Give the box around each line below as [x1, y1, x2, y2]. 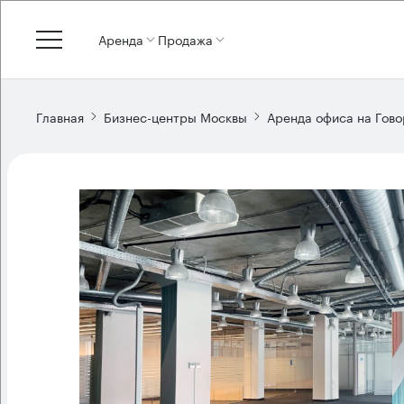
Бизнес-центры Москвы [104, 106, 247, 126]
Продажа [158, 29, 213, 49]
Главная [36, 106, 84, 126]
